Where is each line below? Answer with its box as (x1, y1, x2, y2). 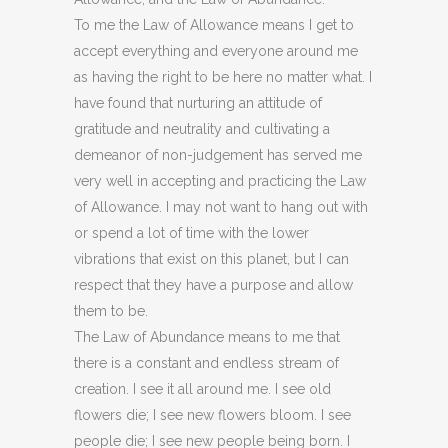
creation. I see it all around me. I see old (74, 381, 331, 397)
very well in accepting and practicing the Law (74, 173, 366, 189)
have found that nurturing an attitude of (74, 95, 322, 111)
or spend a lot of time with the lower (74, 225, 309, 241)
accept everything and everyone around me (74, 43, 358, 59)
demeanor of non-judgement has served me (74, 147, 362, 163)
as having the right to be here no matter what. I (74, 69, 372, 85)
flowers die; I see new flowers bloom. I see (74, 407, 351, 423)
